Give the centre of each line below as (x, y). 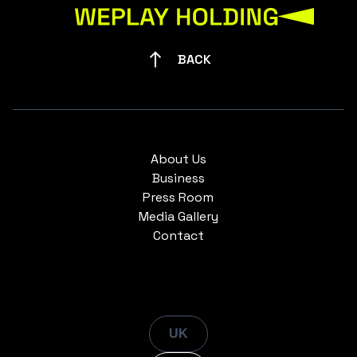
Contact (178, 236)
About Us (178, 159)
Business (178, 178)
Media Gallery (178, 217)
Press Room (178, 198)
